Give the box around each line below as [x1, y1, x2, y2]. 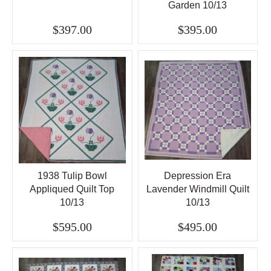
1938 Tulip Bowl [37, 170, 107, 181]
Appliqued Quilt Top [30, 183, 115, 194]
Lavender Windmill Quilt [146, 183, 249, 194]
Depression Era [164, 170, 232, 181]
